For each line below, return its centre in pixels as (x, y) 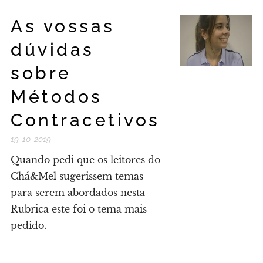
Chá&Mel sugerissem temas (77, 176)
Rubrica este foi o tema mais (79, 209)
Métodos (57, 97)
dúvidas (53, 50)
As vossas (63, 26)
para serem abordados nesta (78, 193)
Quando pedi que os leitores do (85, 160)
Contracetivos (85, 120)
